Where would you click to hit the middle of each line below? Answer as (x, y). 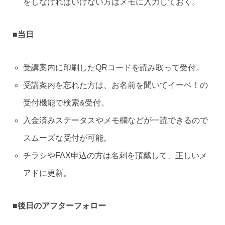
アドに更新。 (47, 173)
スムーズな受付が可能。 (67, 138)
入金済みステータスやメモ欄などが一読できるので (115, 120)
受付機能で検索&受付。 (66, 103)
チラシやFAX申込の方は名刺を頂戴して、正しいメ (115, 155)
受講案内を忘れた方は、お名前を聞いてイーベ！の (115, 85)
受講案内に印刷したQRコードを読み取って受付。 (113, 68)
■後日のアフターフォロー (59, 206)
